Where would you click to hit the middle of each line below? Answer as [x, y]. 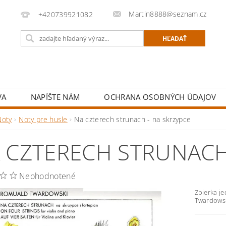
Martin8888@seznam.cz [168, 14]
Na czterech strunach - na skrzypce [133, 119]
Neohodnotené [47, 176]
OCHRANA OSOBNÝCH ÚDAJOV [160, 97]
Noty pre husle [43, 119]
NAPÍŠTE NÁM [55, 97]
